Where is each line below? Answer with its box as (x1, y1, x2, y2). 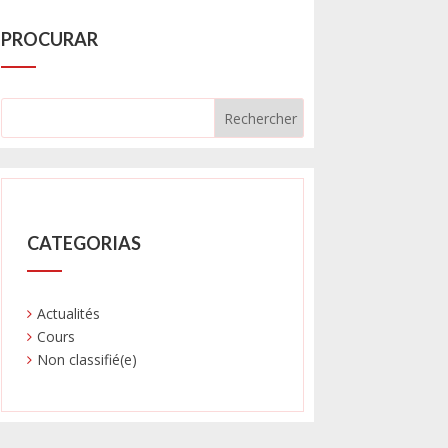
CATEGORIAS (27, 232, 142, 254)
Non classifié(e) (37, 350, 138, 369)
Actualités (37, 304, 101, 323)
